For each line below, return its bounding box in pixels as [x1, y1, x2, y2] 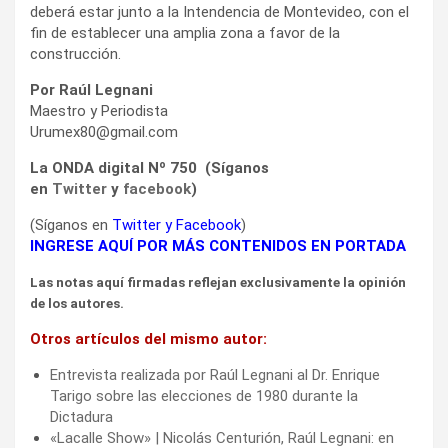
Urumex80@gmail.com [30, 122, 178, 141]
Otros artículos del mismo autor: [30, 329, 267, 348]
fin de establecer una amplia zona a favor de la [30, 23, 340, 42]
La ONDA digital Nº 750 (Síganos [30, 158, 269, 177]
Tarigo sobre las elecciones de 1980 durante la [50, 386, 358, 405]
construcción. [30, 44, 121, 63]
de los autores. [30, 295, 124, 311]
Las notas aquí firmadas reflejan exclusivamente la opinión [30, 274, 406, 290]
